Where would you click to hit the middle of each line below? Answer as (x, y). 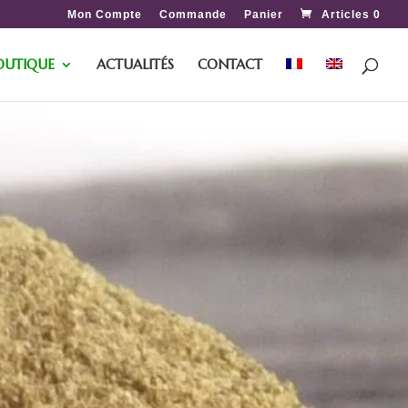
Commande (193, 15)
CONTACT (230, 64)
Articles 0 (351, 15)
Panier (264, 15)
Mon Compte (105, 15)
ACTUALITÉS (135, 64)
